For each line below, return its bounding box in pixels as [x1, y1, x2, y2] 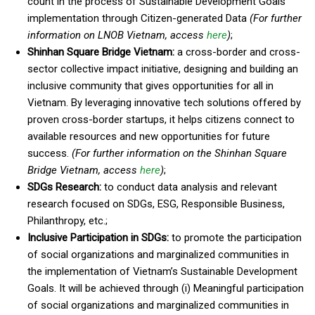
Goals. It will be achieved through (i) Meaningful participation [27, 282, 304, 295]
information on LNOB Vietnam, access [27, 29, 207, 42]
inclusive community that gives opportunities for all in [27, 79, 274, 93]
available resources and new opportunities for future [27, 130, 270, 143]
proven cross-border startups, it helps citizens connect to [27, 113, 295, 127]
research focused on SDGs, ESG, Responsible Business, [27, 198, 285, 211]
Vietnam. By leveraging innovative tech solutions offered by [27, 96, 301, 110]
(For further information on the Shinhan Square [72, 147, 287, 160]
